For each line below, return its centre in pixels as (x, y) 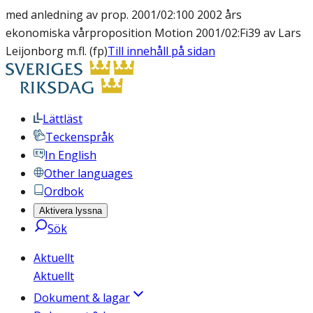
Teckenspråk (80, 137)
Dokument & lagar (82, 298)
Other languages (88, 173)
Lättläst (63, 119)
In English (71, 155)
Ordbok (64, 191)
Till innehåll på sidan (161, 51)
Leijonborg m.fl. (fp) (57, 51)
